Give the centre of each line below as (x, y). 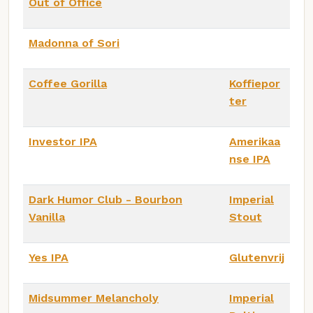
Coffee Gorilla (68, 83)
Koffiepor (255, 83)
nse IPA (250, 159)
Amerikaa (255, 141)
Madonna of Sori (74, 43)
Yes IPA (49, 257)
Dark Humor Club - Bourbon (105, 199)
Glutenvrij (257, 257)
